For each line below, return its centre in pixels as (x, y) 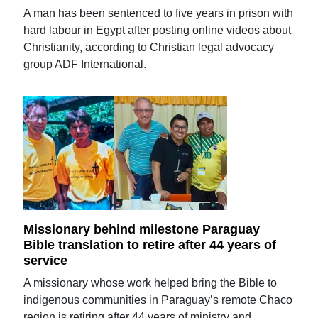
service (46, 260)
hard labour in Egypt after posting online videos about (158, 31)
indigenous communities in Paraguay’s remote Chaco (158, 300)
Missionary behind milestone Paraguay (142, 229)
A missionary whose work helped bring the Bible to (150, 283)
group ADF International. (85, 65)
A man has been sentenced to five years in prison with (159, 13)
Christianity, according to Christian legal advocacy (149, 48)
